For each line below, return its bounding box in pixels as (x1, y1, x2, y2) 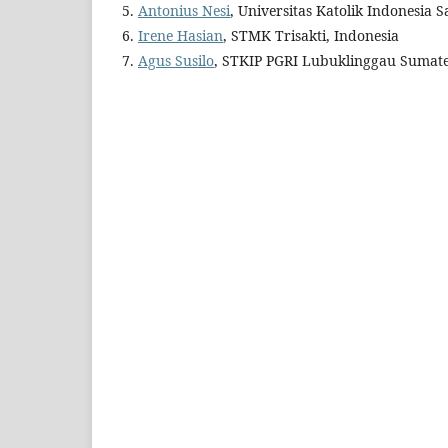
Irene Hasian (138, 25, 223, 45)
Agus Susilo (138, 50, 214, 70)
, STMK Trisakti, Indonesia (223, 25, 399, 45)
